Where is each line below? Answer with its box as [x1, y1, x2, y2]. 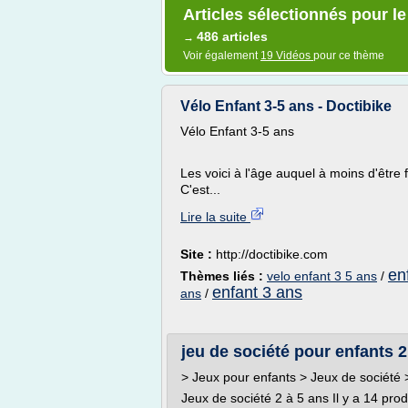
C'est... [180, 182, 220, 197]
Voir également [183, 49, 260, 62]
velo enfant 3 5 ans [267, 269, 377, 283]
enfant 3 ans [212, 283, 302, 301]
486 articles [197, 29, 268, 44]
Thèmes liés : [180, 269, 267, 283]
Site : [180, 247, 216, 261]
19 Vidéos [260, 49, 313, 62]
